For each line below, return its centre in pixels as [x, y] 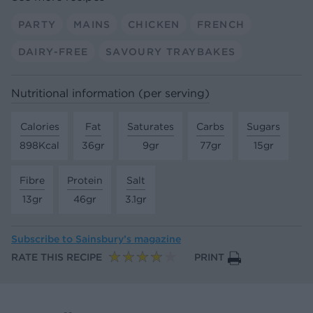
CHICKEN [154, 24]
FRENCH [221, 24]
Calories [39, 126]
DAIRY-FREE [53, 51]
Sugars [263, 126]
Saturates [151, 126]
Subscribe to [43, 239]
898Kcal [39, 145]
